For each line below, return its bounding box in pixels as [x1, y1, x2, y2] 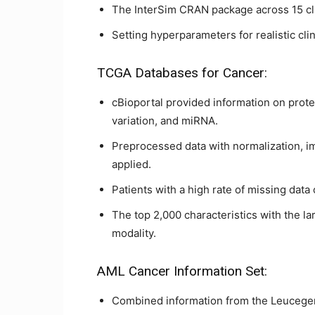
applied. [112, 157, 151, 171]
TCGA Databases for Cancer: [97, 65, 267, 81]
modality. [112, 226, 156, 240]
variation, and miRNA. [112, 114, 218, 127]
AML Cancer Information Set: [97, 263, 267, 279]
